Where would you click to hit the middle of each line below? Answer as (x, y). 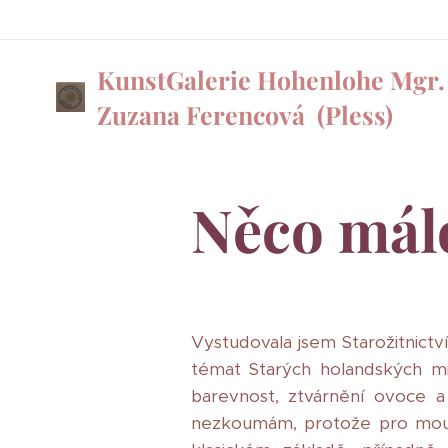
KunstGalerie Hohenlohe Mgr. (271, 79)
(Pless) (352, 114)
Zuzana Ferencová (204, 114)
